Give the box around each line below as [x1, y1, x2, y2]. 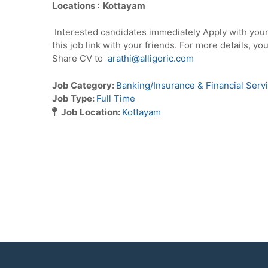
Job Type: [52, 92, 96, 104]
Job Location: [61, 106, 122, 118]
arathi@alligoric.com [108, 53, 194, 65]
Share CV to [52, 53, 108, 65]
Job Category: [52, 79, 116, 91]
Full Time [96, 92, 135, 104]
